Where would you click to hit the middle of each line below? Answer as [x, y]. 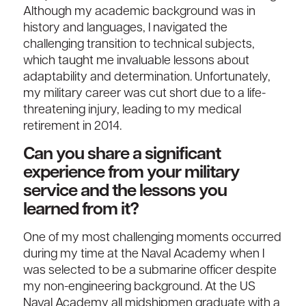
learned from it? [81, 210]
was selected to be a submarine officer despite [150, 270]
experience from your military [131, 173]
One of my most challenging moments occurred [152, 238]
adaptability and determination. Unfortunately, [147, 78]
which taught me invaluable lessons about [136, 61]
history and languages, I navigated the [125, 29]
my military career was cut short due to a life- [144, 94]
